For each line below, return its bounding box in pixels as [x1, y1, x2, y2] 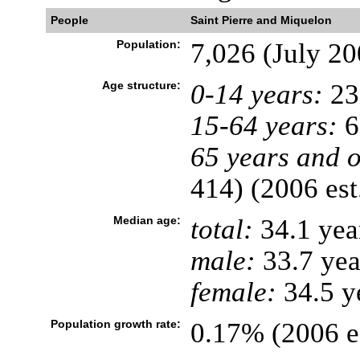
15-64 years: [190, 110, 337, 141]
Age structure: [101, 79, 181, 92]
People [50, 14, 88, 27]
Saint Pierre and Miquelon [190, 14, 332, 27]
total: [190, 214, 253, 244]
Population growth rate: [50, 317, 181, 330]
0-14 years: [190, 79, 323, 109]
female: [190, 276, 276, 307]
